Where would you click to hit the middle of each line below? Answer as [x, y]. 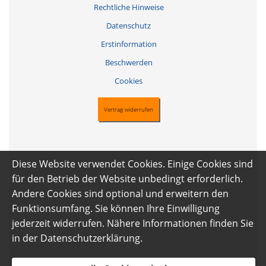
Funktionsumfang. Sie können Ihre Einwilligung [116, 208]
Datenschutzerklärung [90, 238]
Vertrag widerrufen [129, 110]
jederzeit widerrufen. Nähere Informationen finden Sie [133, 223]
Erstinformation [129, 44]
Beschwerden [129, 63]
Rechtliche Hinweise [129, 7]
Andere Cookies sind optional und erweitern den [120, 194]
